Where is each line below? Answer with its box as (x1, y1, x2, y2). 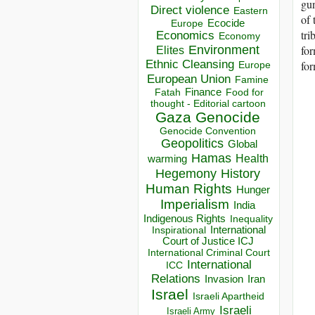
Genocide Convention (160, 126, 256, 137)
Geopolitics (160, 136, 224, 151)
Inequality (229, 214, 273, 225)
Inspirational (152, 224, 206, 236)
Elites (156, 44, 184, 57)
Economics (155, 29, 214, 43)
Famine (235, 75, 269, 86)
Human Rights (146, 181, 232, 197)
